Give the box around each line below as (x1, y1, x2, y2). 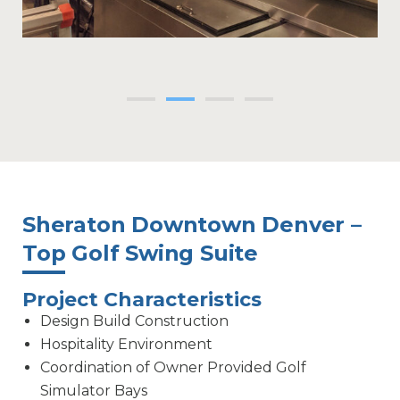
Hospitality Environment (40, 336, 212, 354)
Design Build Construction (40, 312, 229, 330)
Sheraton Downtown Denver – (22, 212, 362, 238)
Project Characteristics (22, 287, 262, 312)
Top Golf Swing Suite (22, 240, 259, 267)
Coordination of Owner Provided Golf (40, 359, 306, 377)
